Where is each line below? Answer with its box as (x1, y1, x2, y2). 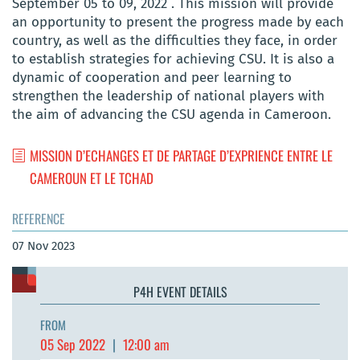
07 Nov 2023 (12, 238, 75, 253)
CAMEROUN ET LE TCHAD (30, 167, 154, 188)
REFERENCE (12, 208, 65, 228)
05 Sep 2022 (40, 333, 108, 354)
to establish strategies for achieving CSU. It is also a (12, 51, 334, 68)
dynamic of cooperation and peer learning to (12, 69, 292, 87)
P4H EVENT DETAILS (133, 281, 227, 301)
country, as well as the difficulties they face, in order (12, 32, 337, 50)
